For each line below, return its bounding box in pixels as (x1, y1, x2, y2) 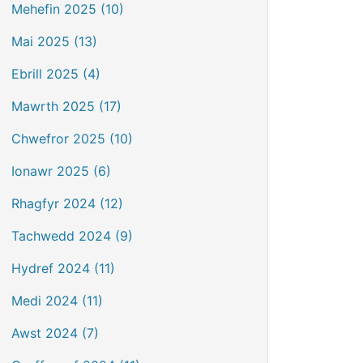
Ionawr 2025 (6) (11, 163, 111, 179)
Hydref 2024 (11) (11, 260, 115, 276)
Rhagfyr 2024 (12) (11, 195, 123, 211)
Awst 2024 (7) (11, 325, 99, 341)
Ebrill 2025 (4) (11, 66, 100, 82)
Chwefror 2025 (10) (11, 130, 133, 147)
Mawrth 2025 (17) (11, 98, 122, 114)
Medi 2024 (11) (11, 293, 103, 309)
